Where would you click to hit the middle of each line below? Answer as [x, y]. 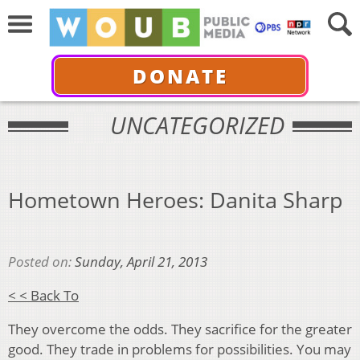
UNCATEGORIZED [197, 125]
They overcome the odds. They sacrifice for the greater [180, 329]
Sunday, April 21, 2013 [141, 262]
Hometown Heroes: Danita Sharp [176, 199]
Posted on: [41, 262]
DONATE [180, 76]
